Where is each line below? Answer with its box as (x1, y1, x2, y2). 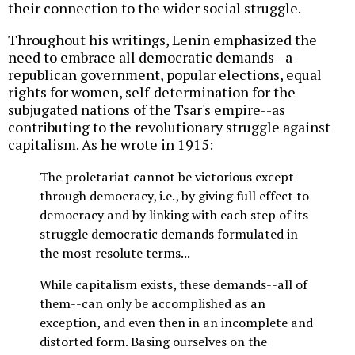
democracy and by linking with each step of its (40, 205, 308, 223)
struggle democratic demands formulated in (40, 224, 298, 242)
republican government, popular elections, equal (8, 64, 322, 84)
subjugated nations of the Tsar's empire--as (8, 99, 285, 119)
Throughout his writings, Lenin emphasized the (8, 29, 317, 49)
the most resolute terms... (40, 243, 190, 261)
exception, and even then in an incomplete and (40, 314, 313, 331)
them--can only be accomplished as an (40, 295, 265, 312)
